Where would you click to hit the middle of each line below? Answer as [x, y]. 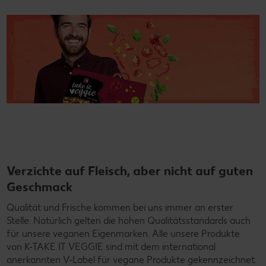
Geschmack [39, 186]
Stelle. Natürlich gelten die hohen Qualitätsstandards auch [129, 220]
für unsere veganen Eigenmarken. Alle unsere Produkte [123, 233]
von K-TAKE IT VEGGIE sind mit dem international [111, 246]
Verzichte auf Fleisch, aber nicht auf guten [130, 170]
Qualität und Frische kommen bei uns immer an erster [120, 207]
